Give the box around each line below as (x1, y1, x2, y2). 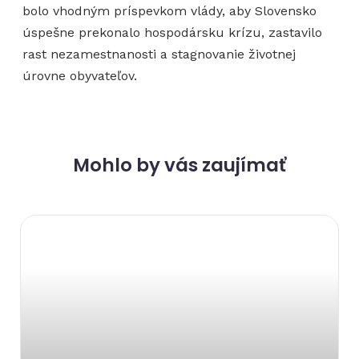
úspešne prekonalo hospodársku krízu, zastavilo (22, 24, 322, 40)
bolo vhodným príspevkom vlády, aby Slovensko (22, 2, 317, 18)
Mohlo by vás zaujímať (73, 152, 286, 179)
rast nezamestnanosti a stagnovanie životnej (22, 46, 296, 62)
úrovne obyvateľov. (22, 67, 137, 83)
